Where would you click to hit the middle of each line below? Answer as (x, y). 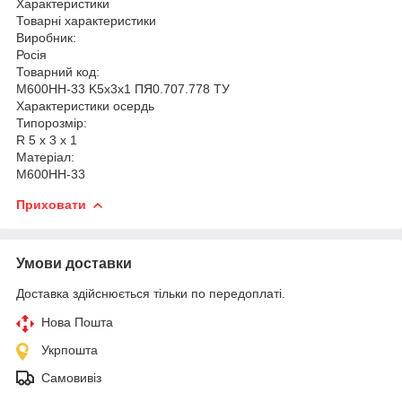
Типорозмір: (52, 122)
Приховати (51, 204)
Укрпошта (70, 350)
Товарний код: (58, 71)
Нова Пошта (77, 322)
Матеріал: (45, 157)
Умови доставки (74, 263)
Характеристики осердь (85, 105)
